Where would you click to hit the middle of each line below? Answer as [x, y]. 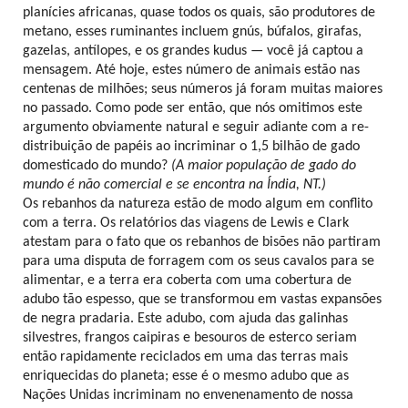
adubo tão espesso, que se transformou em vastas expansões [202, 299]
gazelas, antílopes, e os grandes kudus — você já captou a [193, 51]
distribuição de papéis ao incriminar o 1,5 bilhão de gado [191, 146]
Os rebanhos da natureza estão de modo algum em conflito [198, 204]
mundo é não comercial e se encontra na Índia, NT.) [174, 184]
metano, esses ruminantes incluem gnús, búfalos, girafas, [192, 31]
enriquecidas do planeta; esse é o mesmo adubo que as [186, 376]
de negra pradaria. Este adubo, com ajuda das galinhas [185, 318]
